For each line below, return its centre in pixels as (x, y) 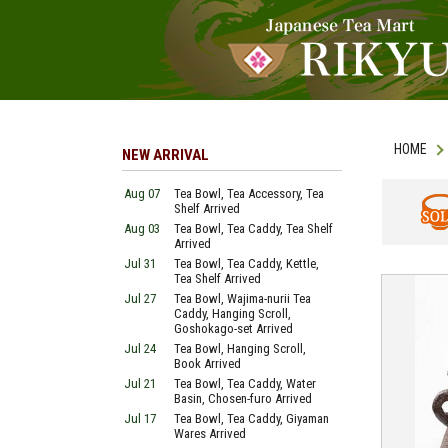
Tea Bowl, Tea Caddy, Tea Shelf (253, 228)
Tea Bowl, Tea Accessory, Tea (249, 193)
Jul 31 (140, 263)
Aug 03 (142, 228)
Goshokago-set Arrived (233, 328)
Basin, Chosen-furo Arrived (243, 398)
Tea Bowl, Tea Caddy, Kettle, (246, 263)
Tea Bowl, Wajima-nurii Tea (242, 298)
